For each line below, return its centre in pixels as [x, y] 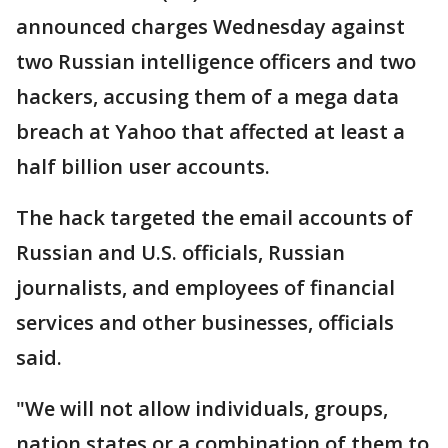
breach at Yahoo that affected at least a [210, 131]
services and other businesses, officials [205, 322]
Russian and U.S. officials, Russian [180, 252]
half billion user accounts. [143, 166]
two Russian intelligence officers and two [216, 61]
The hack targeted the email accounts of [214, 217]
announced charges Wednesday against [210, 26]
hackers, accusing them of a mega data [207, 96]
